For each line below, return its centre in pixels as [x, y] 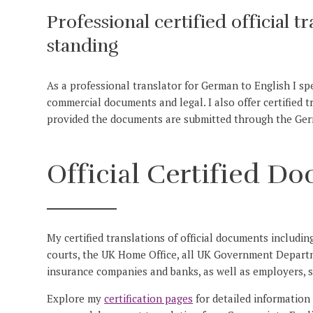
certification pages [149, 299]
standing [83, 46]
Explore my [76, 299]
